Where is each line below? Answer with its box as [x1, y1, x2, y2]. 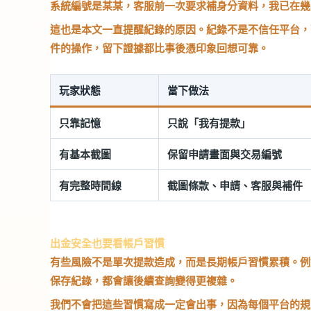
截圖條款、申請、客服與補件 [167, 178, 303, 192]
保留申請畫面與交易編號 [167, 147, 282, 161]
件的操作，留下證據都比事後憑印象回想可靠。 [50, 41, 269, 55]
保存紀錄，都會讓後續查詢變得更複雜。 [50, 273, 237, 287]
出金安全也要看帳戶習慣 [50, 235, 165, 250]
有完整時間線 [59, 178, 121, 192]
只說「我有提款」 [167, 116, 251, 130]
